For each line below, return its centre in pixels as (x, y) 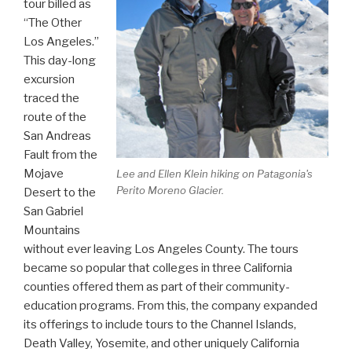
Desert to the (60, 192)
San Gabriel (53, 211)
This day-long (60, 60)
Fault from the (60, 154)
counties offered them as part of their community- (157, 286)
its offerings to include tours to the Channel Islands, (160, 324)
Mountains (52, 230)
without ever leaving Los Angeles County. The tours (161, 249)
